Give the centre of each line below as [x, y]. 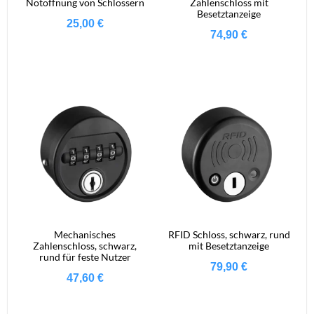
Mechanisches [85, 234]
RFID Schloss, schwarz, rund [229, 234]
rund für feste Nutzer [85, 257]
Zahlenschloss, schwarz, [85, 245]
